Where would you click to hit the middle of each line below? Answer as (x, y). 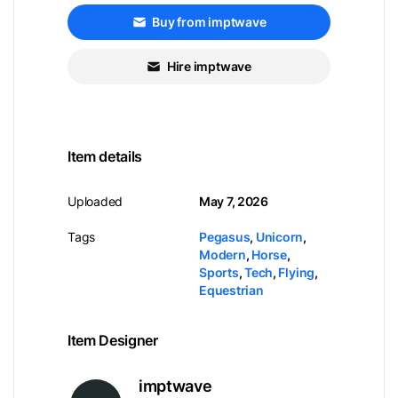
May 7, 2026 (234, 201)
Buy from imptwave (209, 22)
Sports (219, 272)
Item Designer (113, 340)
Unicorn (279, 237)
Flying (297, 272)
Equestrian (231, 290)
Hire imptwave (209, 66)
